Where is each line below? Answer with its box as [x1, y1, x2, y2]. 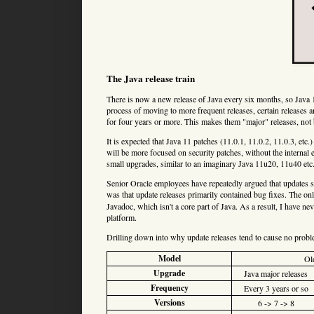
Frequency [150, 281, 189, 294]
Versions [153, 296, 185, 308]
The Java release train [107, 71, 195, 86]
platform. [107, 211, 137, 223]
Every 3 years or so [243, 282, 308, 294]
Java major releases [244, 267, 308, 279]
